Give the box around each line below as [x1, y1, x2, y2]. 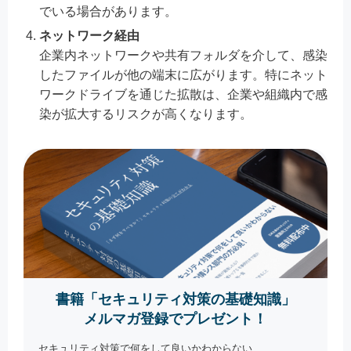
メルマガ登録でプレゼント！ [84, 310, 267, 327]
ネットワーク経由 [39, 28, 139, 42]
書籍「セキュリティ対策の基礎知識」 [56, 291, 295, 307]
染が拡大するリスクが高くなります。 [39, 107, 252, 121]
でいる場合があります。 [39, 4, 177, 18]
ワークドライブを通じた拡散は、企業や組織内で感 [39, 87, 327, 101]
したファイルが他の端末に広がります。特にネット [39, 67, 327, 81]
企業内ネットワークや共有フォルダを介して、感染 [39, 48, 327, 62]
